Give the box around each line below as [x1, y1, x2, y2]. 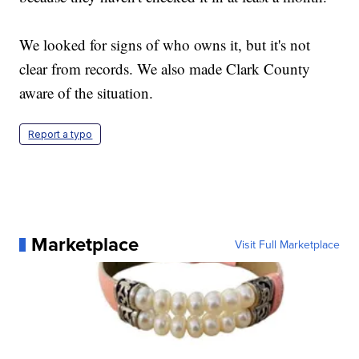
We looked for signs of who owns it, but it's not [19, 34, 311, 55]
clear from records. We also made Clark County [19, 58, 311, 79]
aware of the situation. [19, 83, 154, 103]
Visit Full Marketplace [234, 236, 340, 253]
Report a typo [28, 128, 93, 141]
